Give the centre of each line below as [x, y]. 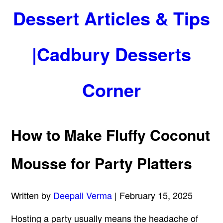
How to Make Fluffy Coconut [111, 135]
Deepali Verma [83, 195]
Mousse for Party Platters [102, 163]
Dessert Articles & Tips [111, 18]
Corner [111, 90]
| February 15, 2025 [153, 195]
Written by [32, 195]
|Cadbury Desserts [111, 54]
